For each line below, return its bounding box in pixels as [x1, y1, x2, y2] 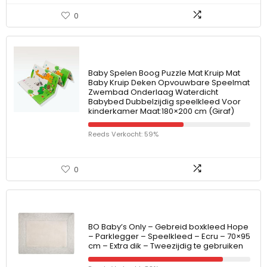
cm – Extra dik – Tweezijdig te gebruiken [88, 240, 243, 252]
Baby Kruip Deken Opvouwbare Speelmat [88, 77, 250, 88]
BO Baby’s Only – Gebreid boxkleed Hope [88, 221, 249, 232]
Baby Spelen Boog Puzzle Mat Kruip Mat [88, 67, 240, 79]
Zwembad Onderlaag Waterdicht [88, 86, 218, 98]
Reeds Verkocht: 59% [88, 129, 159, 139]
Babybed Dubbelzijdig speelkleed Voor [88, 96, 241, 107]
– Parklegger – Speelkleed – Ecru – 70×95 [88, 231, 250, 242]
